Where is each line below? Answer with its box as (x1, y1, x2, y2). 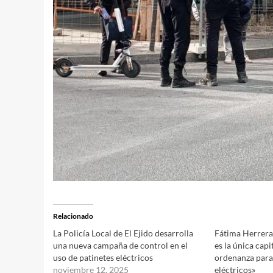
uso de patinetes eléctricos (53, 252, 153, 263)
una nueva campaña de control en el (53, 240, 188, 251)
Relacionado (53, 211, 93, 221)
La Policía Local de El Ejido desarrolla (53, 228, 193, 239)
